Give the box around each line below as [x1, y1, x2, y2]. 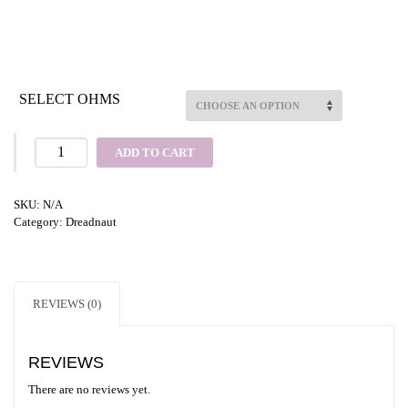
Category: [14, 214, 66, 229]
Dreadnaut [66, 214, 117, 229]
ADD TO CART [115, 145, 196, 159]
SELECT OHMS [18, 90, 120, 107]
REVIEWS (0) [33, 296, 101, 311]
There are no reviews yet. [28, 382, 150, 396]
